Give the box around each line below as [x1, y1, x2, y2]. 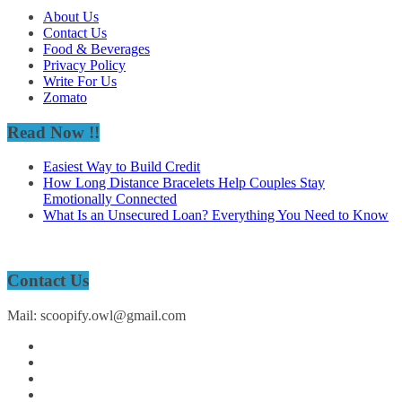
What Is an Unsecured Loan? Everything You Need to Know [43, 207, 389, 223]
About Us [43, 8, 99, 24]
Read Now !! [7, 122, 100, 142]
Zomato [43, 89, 87, 105]
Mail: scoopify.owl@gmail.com [7, 307, 186, 323]
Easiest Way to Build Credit [43, 159, 200, 175]
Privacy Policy [43, 57, 126, 73]
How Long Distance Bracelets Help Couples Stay [43, 175, 325, 191]
